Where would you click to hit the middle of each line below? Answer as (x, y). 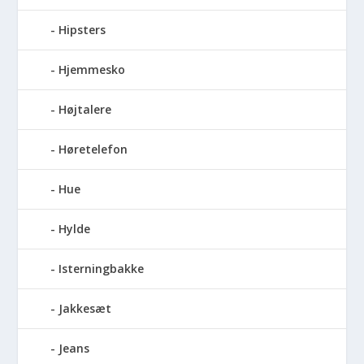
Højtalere (85, 109)
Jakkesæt (85, 308)
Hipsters (82, 29)
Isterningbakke (102, 268)
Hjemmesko (92, 69)
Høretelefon (93, 149)
